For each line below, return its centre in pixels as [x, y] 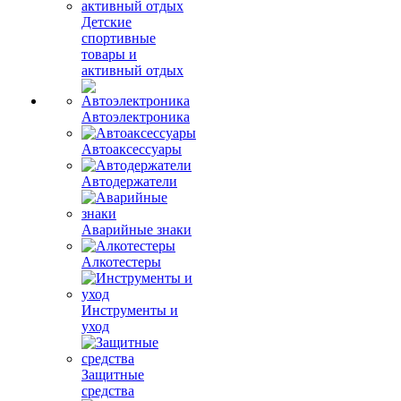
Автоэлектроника [136, 117]
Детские [107, 22]
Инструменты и [130, 310]
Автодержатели [129, 181]
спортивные [119, 38]
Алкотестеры [121, 262]
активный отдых [132, 70]
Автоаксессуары [132, 149]
